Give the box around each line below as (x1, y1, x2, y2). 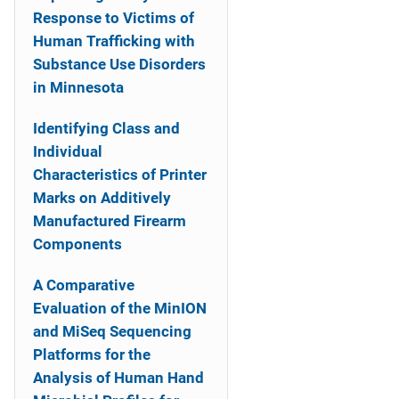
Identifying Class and (33, 119, 180, 137)
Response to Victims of (33, 9, 194, 27)
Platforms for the (33, 346, 151, 363)
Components (33, 235, 122, 253)
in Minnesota (33, 78, 124, 96)
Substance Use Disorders (33, 55, 206, 73)
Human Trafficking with (33, 32, 195, 50)
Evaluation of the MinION (33, 299, 207, 317)
